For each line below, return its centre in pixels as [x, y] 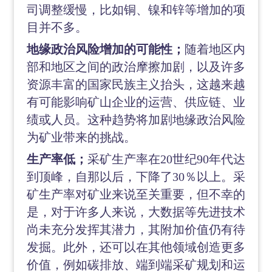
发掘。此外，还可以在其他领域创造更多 [136, 247]
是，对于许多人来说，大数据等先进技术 [136, 212]
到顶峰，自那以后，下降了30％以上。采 [136, 177]
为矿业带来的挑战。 [81, 137]
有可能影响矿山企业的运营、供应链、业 [136, 102]
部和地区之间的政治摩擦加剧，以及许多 [136, 67]
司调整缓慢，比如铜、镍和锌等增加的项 [136, 10]
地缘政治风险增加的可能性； [105, 49]
